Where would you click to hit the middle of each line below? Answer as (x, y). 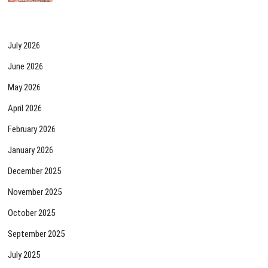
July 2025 (24, 255)
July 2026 (24, 46)
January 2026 (31, 150)
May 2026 (25, 88)
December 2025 (35, 171)
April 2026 (25, 109)
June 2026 (26, 67)
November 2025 (35, 192)
